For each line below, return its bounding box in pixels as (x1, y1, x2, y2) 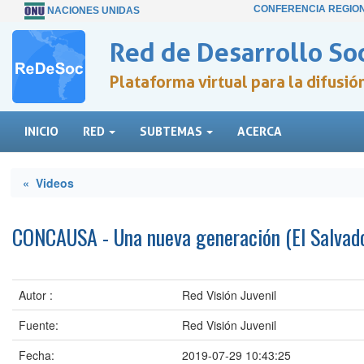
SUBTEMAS (140, 123, 205, 139)
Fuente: (19, 317, 58, 333)
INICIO (24, 123, 58, 139)
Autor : (19, 287, 53, 303)
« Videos (23, 175, 74, 191)
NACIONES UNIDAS (47, 4, 140, 16)
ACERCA (237, 123, 282, 139)
